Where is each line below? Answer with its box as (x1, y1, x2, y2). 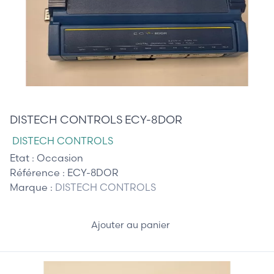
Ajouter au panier (91, 219, 172, 231)
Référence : (10, 166, 67, 179)
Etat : (10, 151, 37, 164)
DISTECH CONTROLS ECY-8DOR (10, 112, 182, 127)
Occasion (37, 151, 83, 164)
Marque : (10, 180, 55, 193)
